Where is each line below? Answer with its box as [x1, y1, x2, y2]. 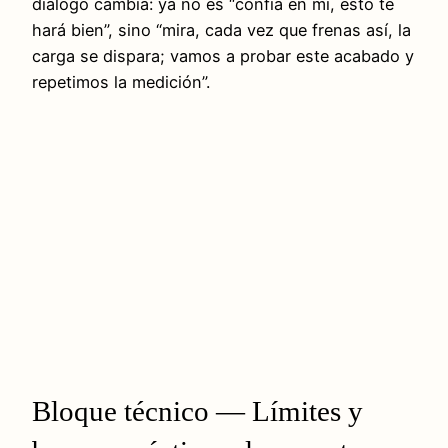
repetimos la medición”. [32, 72, 210, 93]
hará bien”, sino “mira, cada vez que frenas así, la [32, 20, 411, 41]
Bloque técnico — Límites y [32, 394, 363, 427]
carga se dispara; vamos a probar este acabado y [32, 46, 414, 67]
